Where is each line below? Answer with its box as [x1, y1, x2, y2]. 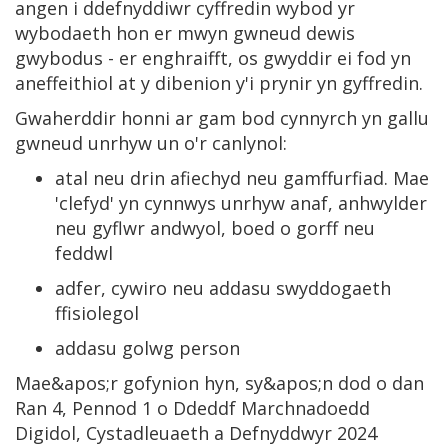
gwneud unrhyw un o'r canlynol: [15, 130, 287, 155]
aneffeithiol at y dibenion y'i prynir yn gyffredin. [15, 70, 423, 95]
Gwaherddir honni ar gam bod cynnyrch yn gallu [15, 105, 429, 130]
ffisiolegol [55, 300, 139, 325]
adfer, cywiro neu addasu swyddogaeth [55, 275, 391, 300]
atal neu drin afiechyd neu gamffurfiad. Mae [55, 165, 429, 190]
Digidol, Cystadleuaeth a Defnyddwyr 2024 [15, 420, 377, 445]
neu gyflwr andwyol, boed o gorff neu [55, 215, 375, 240]
